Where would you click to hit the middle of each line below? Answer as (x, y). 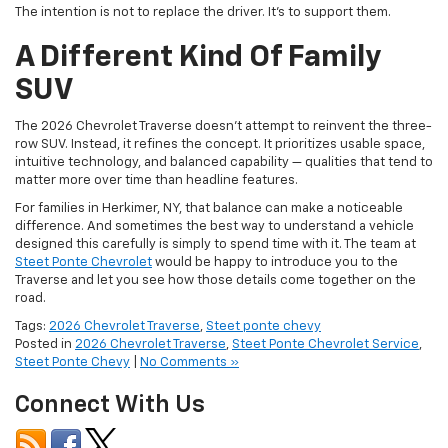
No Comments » (189, 333)
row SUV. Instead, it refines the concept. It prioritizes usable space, (220, 115)
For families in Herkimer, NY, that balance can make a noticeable (209, 179)
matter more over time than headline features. (156, 151)
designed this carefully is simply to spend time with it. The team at (215, 215)
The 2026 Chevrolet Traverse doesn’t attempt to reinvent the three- (223, 97)
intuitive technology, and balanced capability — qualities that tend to (224, 133)
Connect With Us (110, 375)
